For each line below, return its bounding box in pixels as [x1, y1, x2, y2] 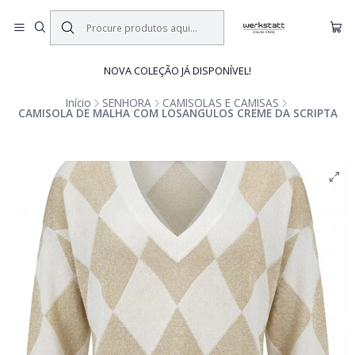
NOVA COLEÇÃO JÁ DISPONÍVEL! [104, 63, 251, 78]
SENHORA [101, 95, 151, 110]
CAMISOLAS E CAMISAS [162, 95, 279, 110]
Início [65, 95, 91, 110]
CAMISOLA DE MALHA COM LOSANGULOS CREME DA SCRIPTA [17, 105, 338, 120]
